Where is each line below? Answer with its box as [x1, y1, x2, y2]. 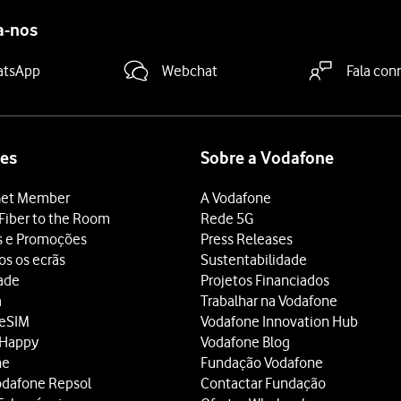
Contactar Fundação [200, 374, 326, 392]
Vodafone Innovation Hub [200, 312, 358, 330]
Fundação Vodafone [200, 354, 323, 371]
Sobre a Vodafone [200, 148, 334, 168]
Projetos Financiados [200, 271, 329, 289]
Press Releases [200, 230, 293, 248]
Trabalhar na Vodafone [200, 292, 337, 310]
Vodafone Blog [200, 333, 290, 351]
